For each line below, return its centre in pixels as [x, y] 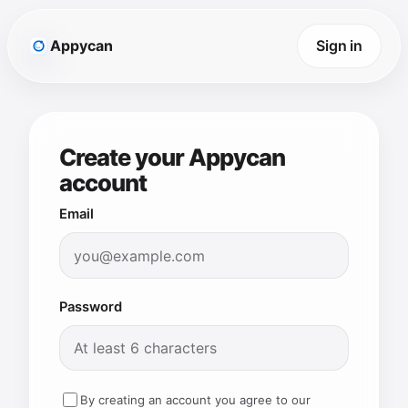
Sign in [339, 46]
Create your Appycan [172, 158]
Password [91, 306]
